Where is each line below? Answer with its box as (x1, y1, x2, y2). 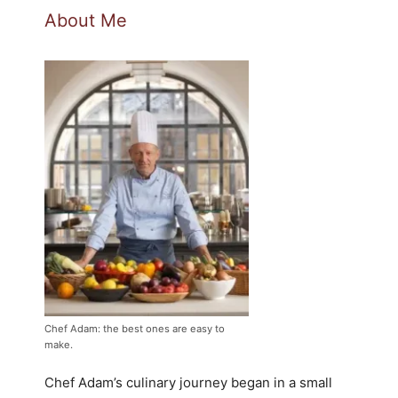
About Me (44, 10, 127, 32)
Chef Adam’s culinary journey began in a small (44, 374, 332, 392)
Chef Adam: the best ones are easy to (44, 322, 225, 335)
